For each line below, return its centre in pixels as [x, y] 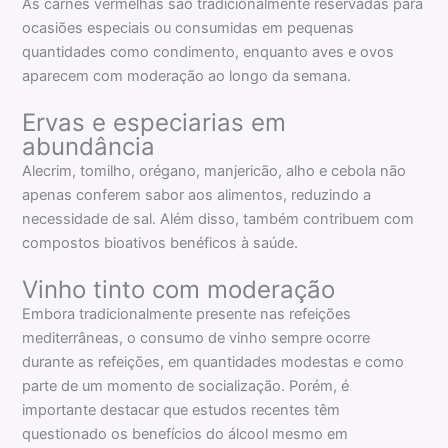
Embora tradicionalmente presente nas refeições [187, 314]
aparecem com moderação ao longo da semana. [187, 75]
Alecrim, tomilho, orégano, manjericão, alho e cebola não [214, 171]
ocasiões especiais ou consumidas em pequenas [188, 27]
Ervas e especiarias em [154, 122]
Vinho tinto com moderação [179, 290]
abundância [89, 146]
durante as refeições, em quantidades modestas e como [213, 362]
